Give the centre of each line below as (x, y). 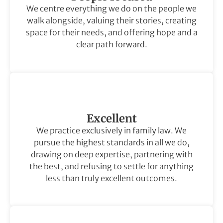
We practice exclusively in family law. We (111, 130)
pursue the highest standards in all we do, (111, 142)
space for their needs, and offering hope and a (111, 33)
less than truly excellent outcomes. (111, 178)
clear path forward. (111, 45)
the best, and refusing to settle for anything (111, 166)
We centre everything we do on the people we (111, 9)
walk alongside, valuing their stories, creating (111, 21)
